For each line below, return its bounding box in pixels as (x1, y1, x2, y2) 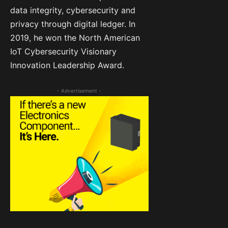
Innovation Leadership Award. (10, 60, 124, 70)
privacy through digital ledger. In (10, 18, 135, 29)
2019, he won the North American (10, 32, 140, 43)
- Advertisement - (57, 87, 102, 94)
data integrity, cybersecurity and (10, 5, 135, 15)
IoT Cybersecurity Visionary (10, 46, 117, 56)
